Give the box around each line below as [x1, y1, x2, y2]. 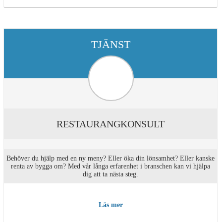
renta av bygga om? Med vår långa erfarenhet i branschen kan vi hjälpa [11, 163, 210, 170]
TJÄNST [91, 38, 130, 51]
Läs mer [98, 201, 123, 209]
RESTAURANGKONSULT [56, 118, 165, 130]
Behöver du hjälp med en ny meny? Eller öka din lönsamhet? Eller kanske [6, 155, 215, 163]
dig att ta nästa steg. [83, 170, 138, 178]
